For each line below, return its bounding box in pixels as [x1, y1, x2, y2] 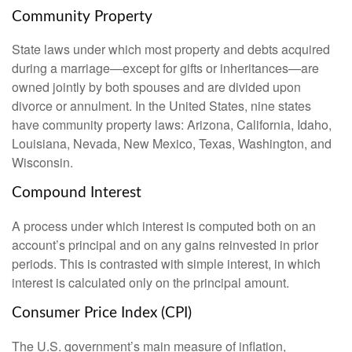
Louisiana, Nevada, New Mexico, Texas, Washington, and [12, 134, 332, 153]
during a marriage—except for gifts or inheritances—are [12, 59, 319, 78]
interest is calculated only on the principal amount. [12, 273, 289, 292]
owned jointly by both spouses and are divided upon [12, 78, 301, 97]
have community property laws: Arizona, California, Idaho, [12, 115, 332, 134]
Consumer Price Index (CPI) [12, 306, 192, 321]
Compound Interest [12, 185, 141, 201]
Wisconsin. [12, 153, 73, 172]
